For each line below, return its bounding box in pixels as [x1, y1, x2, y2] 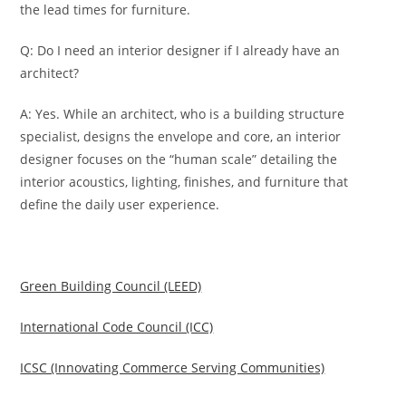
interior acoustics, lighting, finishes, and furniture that [20, 173, 349, 191]
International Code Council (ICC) [20, 318, 214, 336]
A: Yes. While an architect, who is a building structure [20, 105, 345, 123]
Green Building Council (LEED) [20, 277, 202, 295]
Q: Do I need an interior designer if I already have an [20, 42, 341, 60]
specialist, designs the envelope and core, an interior [20, 128, 342, 146]
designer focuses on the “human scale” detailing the [20, 150, 338, 169]
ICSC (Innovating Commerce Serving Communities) [20, 359, 325, 377]
